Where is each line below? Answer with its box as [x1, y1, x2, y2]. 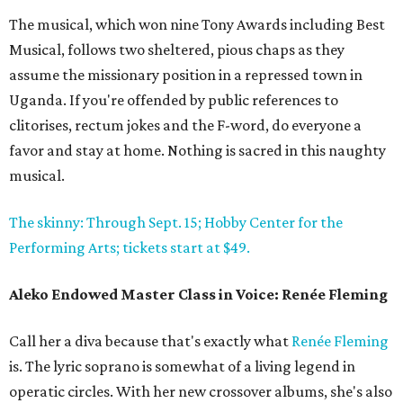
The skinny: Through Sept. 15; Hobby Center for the [9, 213, 343, 232]
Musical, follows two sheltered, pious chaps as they [9, 40, 345, 59]
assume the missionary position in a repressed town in [9, 66, 363, 85]
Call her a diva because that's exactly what [9, 332, 291, 351]
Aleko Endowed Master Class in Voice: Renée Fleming [9, 285, 388, 304]
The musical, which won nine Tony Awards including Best [9, 15, 385, 34]
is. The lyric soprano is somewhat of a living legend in [9, 357, 355, 376]
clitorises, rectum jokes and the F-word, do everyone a [9, 116, 362, 135]
